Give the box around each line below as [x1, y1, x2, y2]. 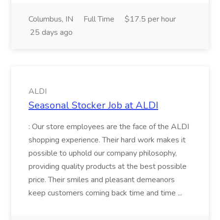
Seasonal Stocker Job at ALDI [28, 99, 158, 112]
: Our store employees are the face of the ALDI [28, 121, 189, 132]
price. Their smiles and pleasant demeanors [28, 174, 175, 185]
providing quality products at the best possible [28, 161, 187, 172]
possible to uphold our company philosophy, [28, 148, 177, 159]
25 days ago [30, 27, 73, 38]
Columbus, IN [28, 14, 73, 25]
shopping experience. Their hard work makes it [28, 135, 186, 145]
